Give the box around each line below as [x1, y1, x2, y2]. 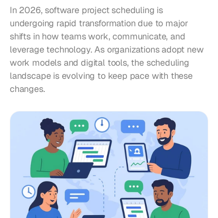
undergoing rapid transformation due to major [10, 18, 189, 29]
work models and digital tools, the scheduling [10, 57, 189, 68]
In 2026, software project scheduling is [10, 4, 163, 16]
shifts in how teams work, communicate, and [10, 31, 185, 42]
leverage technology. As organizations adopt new [10, 44, 204, 55]
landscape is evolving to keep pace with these [10, 70, 193, 81]
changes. [10, 83, 45, 94]
